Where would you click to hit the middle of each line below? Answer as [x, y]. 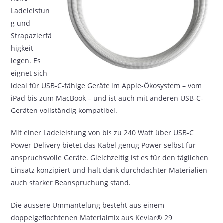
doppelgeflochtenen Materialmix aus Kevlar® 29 [92, 217]
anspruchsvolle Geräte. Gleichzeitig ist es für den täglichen [110, 158]
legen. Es [26, 60]
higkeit [22, 48]
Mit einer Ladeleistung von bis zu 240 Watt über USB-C [103, 133]
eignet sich [29, 73]
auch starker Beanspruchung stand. [71, 182]
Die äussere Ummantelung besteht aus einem [88, 205]
